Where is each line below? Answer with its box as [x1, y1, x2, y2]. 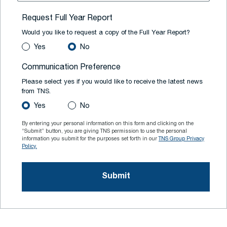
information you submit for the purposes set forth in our [22, 136, 159, 142]
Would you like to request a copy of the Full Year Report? [22, 29, 190, 36]
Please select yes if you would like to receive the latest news [22, 79, 203, 86]
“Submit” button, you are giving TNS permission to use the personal [22, 129, 187, 134]
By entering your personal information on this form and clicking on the [22, 121, 194, 127]
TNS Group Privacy [159, 136, 204, 142]
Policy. [22, 144, 37, 149]
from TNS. [22, 88, 51, 95]
